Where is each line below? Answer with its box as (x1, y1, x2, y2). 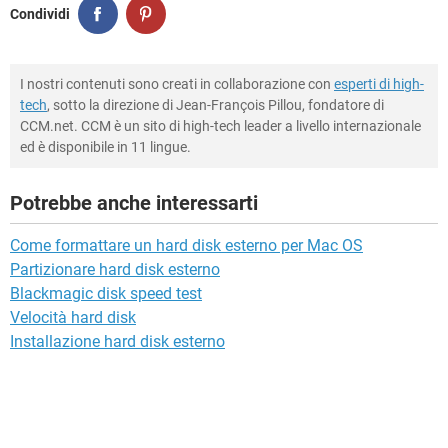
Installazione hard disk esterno (10, 332, 225, 351)
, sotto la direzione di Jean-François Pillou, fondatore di (47, 97, 384, 113)
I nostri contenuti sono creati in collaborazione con (20, 76, 334, 92)
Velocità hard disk (10, 308, 136, 327)
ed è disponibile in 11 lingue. (20, 139, 191, 155)
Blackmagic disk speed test (10, 284, 202, 303)
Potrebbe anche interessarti (10, 191, 258, 215)
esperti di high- (334, 76, 424, 92)
